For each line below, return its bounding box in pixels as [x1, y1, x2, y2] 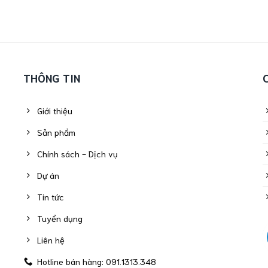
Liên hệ [37, 233, 65, 245]
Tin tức [37, 190, 65, 202]
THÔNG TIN [23, 71, 80, 86]
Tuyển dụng [37, 212, 83, 224]
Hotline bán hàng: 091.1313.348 [37, 255, 157, 267]
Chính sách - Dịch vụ [37, 147, 118, 159]
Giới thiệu [37, 104, 73, 116]
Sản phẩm [37, 126, 76, 138]
